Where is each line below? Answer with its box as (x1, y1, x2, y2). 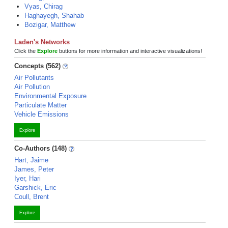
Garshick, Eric (14, 184, 56, 191)
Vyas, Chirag (24, 3, 63, 10)
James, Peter (14, 165, 54, 173)
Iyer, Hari (14, 175, 41, 182)
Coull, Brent (14, 193, 49, 201)
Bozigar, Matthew (24, 21, 75, 28)
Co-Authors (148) (14, 145, 67, 152)
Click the (14, 48, 37, 54)
